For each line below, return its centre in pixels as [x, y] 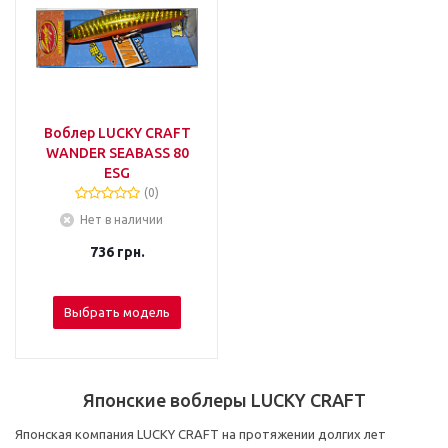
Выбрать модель [117, 312]
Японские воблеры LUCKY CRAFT [224, 400]
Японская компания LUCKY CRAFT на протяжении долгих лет [200, 434]
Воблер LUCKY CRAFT [117, 133]
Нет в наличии [121, 219]
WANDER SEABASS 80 [117, 153]
